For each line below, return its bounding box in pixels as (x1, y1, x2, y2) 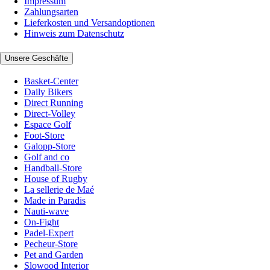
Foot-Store (24, 130, 64, 140)
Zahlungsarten (24, 7, 78, 17)
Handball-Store (24, 162, 82, 173)
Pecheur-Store (24, 238, 78, 249)
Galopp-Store (24, 140, 75, 151)
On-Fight (24, 216, 59, 227)
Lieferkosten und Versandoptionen (24, 17, 155, 28)
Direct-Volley (24, 108, 75, 119)
